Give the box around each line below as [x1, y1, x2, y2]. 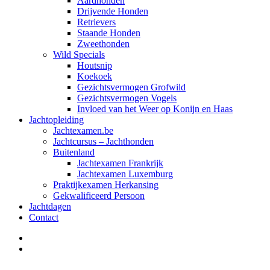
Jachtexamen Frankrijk [77, 158, 163, 168]
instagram [28, 243, 65, 253]
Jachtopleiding [29, 115, 84, 125]
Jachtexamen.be [53, 125, 113, 136]
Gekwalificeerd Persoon [53, 190, 145, 201]
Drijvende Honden [77, 6, 148, 16]
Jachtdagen [29, 201, 71, 212]
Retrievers [77, 17, 116, 27]
